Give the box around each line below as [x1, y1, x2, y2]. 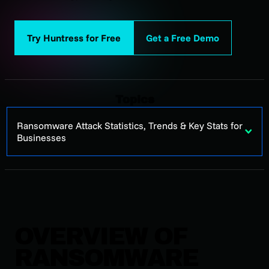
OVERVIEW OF [14, 223, 187, 250]
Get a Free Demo [146, 31, 219, 44]
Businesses [17, 131, 66, 144]
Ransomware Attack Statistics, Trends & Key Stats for [17, 119, 243, 131]
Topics [115, 93, 154, 106]
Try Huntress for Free [27, 31, 121, 44]
